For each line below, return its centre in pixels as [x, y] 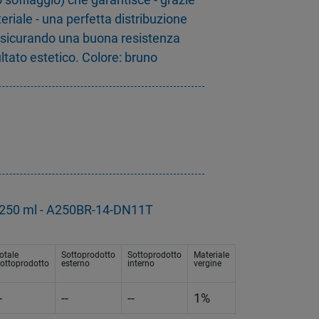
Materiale [211, 255]
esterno [75, 264]
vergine [208, 264]
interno [141, 264]
